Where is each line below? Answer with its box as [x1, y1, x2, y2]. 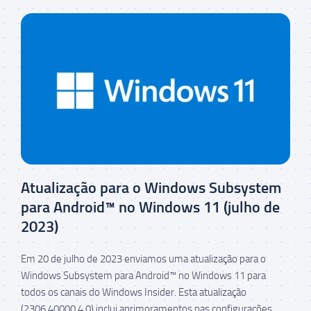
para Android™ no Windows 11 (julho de [21, 198, 280, 217]
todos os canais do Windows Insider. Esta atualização [21, 286, 246, 299]
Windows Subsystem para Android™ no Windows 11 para [21, 269, 266, 283]
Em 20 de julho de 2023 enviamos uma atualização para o [21, 253, 266, 266]
